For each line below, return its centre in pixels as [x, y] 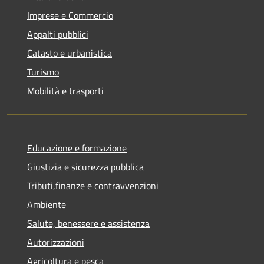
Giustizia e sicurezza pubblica [85, 166]
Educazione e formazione [77, 148]
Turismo [43, 72]
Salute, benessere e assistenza [88, 223]
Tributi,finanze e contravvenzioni [93, 185]
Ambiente [47, 204]
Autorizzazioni [56, 242]
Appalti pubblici [58, 34]
